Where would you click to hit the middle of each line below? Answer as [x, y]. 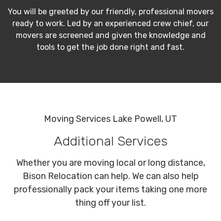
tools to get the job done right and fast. [110, 47]
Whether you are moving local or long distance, [110, 163]
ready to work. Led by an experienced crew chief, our [110, 24]
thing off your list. [110, 203]
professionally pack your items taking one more [110, 190]
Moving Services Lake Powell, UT [110, 119]
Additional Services [110, 141]
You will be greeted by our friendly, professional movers [110, 12]
